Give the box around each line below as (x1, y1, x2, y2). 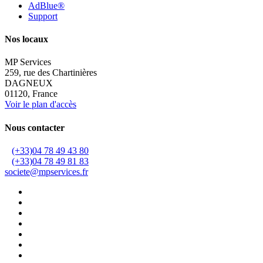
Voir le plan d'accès (5, 99, 76, 110)
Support (28, 11, 58, 21)
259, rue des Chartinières (5, 68, 97, 78)
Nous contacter (5, 122, 65, 133)
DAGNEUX (5, 78, 53, 89)
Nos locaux (5, 34, 48, 45)
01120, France (5, 89, 58, 99)
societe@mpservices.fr (5, 166, 88, 177)
